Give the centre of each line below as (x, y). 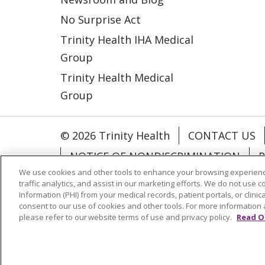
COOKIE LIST (101, 177)
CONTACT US (222, 135)
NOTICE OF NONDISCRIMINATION (155, 156)
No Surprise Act (101, 19)
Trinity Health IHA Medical (127, 39)
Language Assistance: (118, 208)
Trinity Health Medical (117, 77)
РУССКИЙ (85, 232)
